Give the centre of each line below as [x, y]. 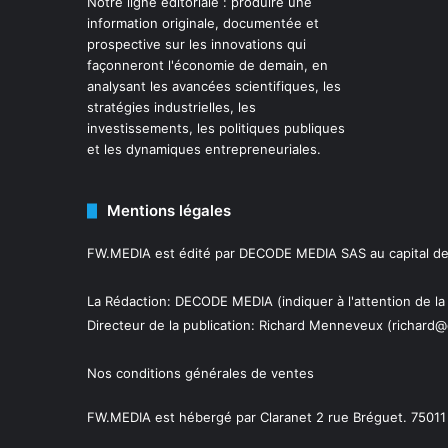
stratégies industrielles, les [171, 107]
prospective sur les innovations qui [196, 44]
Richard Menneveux [321, 325]
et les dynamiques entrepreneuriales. [204, 149]
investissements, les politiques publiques [216, 128]
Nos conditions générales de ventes [200, 373]
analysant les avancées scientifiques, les [214, 86]
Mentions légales [169, 211]
